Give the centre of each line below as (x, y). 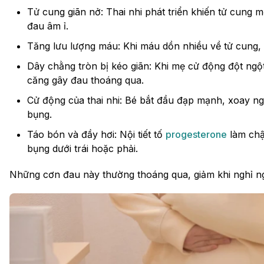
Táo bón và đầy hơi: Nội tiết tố (96, 134)
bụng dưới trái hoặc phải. (82, 148)
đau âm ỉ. (48, 26)
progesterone (196, 134)
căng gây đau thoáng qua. (85, 80)
